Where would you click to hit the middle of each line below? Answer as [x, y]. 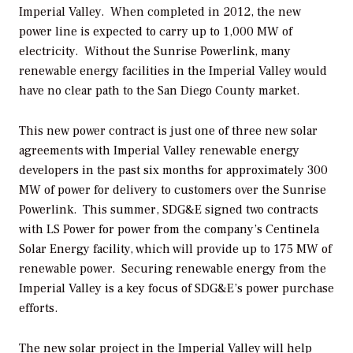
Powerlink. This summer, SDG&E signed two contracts [169, 209]
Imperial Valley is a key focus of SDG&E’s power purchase [176, 288]
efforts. [38, 308]
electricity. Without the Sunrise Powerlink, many [155, 51]
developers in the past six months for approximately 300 [173, 170]
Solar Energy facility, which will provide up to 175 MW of [175, 249]
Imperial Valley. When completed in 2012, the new [160, 11]
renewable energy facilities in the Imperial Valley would [173, 71]
